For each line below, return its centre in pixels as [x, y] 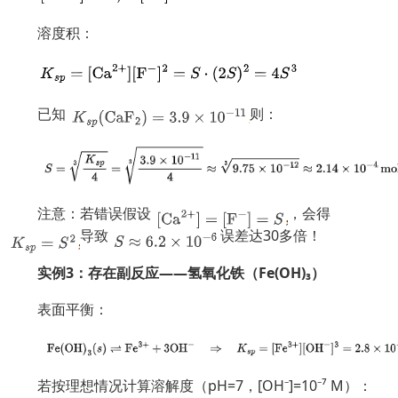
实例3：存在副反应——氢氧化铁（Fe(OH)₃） [181, 272]
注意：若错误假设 [94, 213]
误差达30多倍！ [271, 235]
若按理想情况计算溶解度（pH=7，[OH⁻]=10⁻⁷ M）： [205, 385]
